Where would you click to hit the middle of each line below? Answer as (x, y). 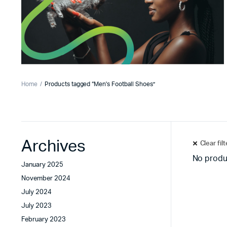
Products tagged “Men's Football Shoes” (100, 84)
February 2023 (44, 220)
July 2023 (36, 206)
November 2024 (46, 179)
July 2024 (36, 192)
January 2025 (42, 165)
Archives (53, 146)
